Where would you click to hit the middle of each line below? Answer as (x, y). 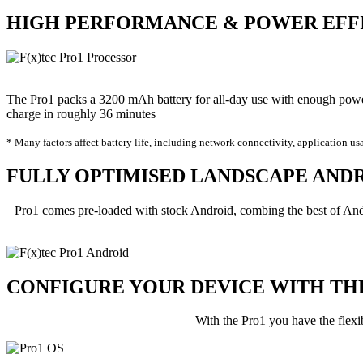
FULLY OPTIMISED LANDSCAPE (159, 175)
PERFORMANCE (141, 22)
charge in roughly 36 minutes (81, 113)
